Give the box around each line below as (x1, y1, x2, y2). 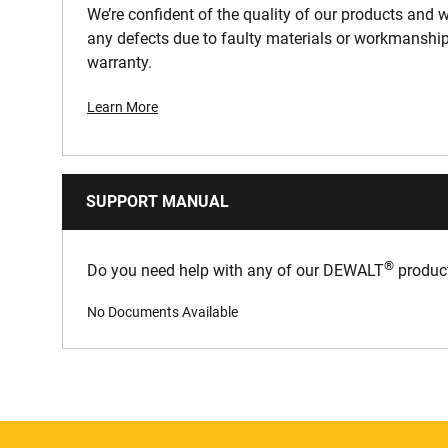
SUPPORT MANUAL (86, 192, 229, 212)
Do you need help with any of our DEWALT (87, 261, 384, 281)
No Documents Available (87, 303, 238, 320)
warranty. (87, 53, 152, 73)
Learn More (87, 99, 158, 116)
